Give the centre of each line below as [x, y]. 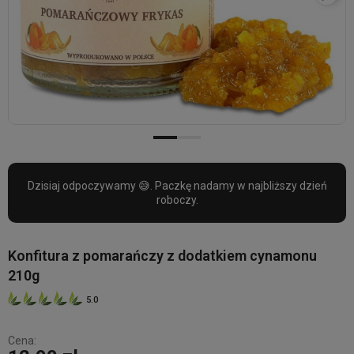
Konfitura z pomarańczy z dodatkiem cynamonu [162, 255]
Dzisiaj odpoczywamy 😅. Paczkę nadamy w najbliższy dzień [177, 185]
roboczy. [177, 200]
